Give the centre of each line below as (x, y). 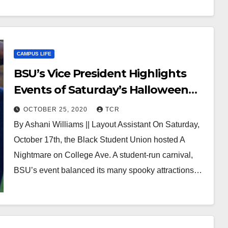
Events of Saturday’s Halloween (101, 90)
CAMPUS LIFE (34, 54)
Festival (34, 106)
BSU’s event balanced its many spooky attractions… (108, 170)
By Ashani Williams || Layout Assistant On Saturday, (106, 124)
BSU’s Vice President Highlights (100, 74)
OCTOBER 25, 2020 (56, 109)
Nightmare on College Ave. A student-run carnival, (103, 155)
